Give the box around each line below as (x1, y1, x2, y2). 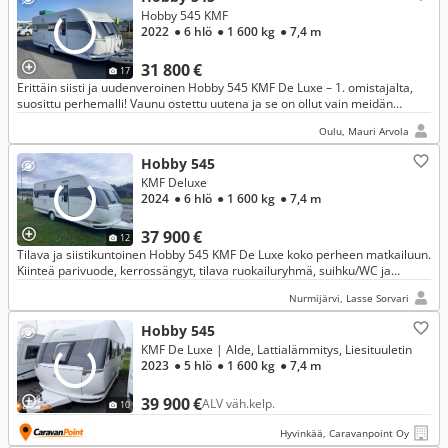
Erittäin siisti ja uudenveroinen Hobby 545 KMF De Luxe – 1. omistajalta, (17, 79, 413, 96)
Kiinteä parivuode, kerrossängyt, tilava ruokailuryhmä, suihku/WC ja (17, 262, 391, 279)
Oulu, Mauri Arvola (319, 124, 409, 138)
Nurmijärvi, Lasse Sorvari (289, 291, 409, 305)
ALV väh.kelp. (202, 395, 276, 412)
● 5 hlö (174, 357, 214, 374)
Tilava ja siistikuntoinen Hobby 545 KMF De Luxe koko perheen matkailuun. (17, 246, 431, 263)
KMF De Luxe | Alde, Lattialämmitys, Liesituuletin (141, 341, 412, 358)
